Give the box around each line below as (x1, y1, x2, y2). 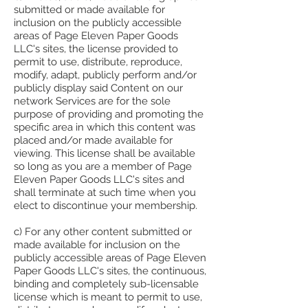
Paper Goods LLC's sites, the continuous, (14, 265, 206, 278)
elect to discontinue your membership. (14, 199, 197, 212)
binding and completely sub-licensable (14, 278, 199, 291)
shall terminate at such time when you (14, 186, 196, 199)
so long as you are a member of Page (14, 160, 192, 173)
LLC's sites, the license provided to (14, 43, 178, 56)
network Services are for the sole (14, 95, 170, 108)
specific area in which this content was (14, 121, 195, 134)
